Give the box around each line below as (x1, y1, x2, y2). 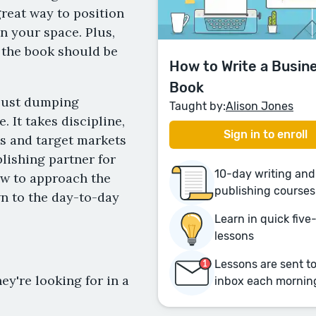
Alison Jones (226, 99, 293, 113)
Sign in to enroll (223, 127, 308, 141)
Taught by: (169, 99, 226, 113)
